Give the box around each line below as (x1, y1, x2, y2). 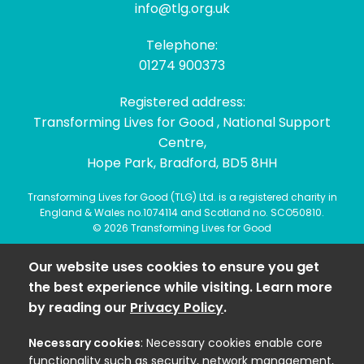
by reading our (28, 297, 130, 317)
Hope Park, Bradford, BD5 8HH (87, 153, 277, 172)
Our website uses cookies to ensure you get (28, 257, 319, 276)
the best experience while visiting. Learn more (28, 277, 332, 297)
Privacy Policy (130, 297, 223, 317)
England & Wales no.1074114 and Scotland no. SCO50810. (40, 205, 324, 219)
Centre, (158, 132, 206, 152)
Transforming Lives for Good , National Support (33, 112, 331, 132)
